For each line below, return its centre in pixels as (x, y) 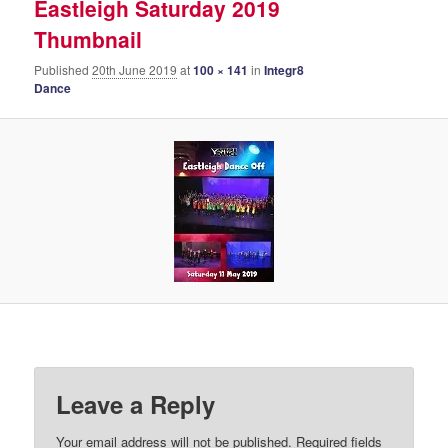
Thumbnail (88, 38)
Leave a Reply (136, 404)
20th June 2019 (135, 70)
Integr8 (284, 70)
